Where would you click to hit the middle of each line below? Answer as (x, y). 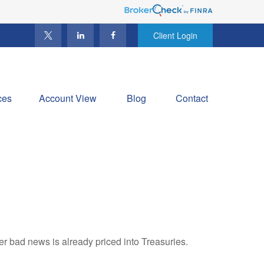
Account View (68, 98)
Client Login (175, 35)
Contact (192, 98)
